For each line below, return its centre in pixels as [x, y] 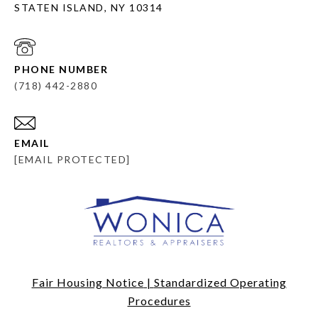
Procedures [159, 301]
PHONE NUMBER [61, 70]
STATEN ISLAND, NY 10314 [89, 8]
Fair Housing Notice [88, 283]
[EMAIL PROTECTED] [72, 160]
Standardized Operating [220, 283]
